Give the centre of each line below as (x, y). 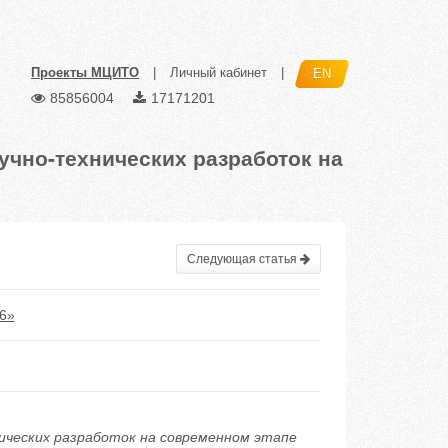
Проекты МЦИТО (85, 73)
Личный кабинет (218, 73)
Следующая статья (243, 259)
